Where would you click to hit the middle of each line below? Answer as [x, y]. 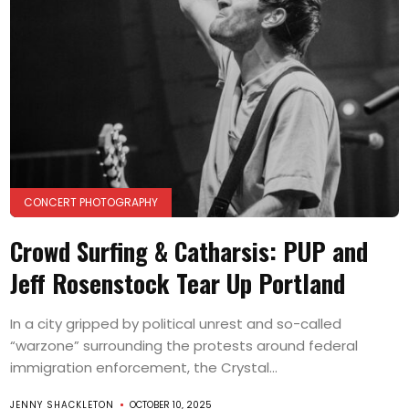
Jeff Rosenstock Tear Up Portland [178, 283]
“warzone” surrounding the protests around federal [184, 346]
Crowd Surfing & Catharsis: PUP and [189, 251]
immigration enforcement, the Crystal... [144, 367]
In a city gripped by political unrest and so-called [176, 324]
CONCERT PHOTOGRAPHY [91, 202]
